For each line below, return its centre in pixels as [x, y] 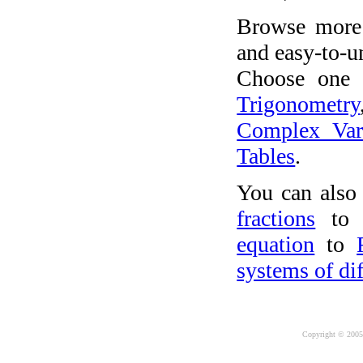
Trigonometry [299, 104]
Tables [266, 156]
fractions [276, 219]
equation [276, 245]
